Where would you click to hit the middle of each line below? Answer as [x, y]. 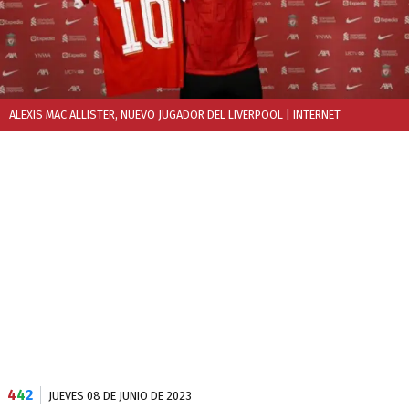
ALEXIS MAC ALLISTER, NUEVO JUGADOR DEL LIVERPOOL [146, 115]
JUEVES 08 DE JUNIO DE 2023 [120, 396]
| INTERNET [312, 115]
